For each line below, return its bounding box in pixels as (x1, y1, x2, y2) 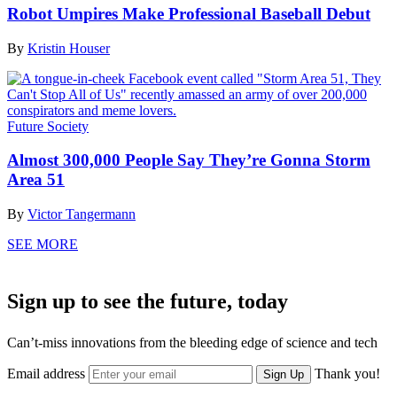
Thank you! (315, 365, 380, 381)
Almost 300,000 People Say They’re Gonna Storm (7, 151, 370, 170)
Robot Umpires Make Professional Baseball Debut (7, 4, 370, 23)
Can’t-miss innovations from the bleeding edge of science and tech (7, 334, 378, 350)
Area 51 (7, 170, 65, 190)
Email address (7, 365, 89, 381)
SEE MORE (7, 236, 78, 252)
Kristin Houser (27, 40, 110, 56)
